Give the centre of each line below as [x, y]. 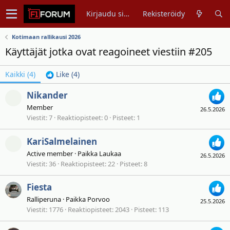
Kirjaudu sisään [127, 14]
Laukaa [110, 153]
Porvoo [99, 199]
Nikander [47, 95]
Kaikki [15, 74]
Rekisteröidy [164, 14]
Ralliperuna [44, 199]
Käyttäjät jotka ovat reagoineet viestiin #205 [109, 52]
